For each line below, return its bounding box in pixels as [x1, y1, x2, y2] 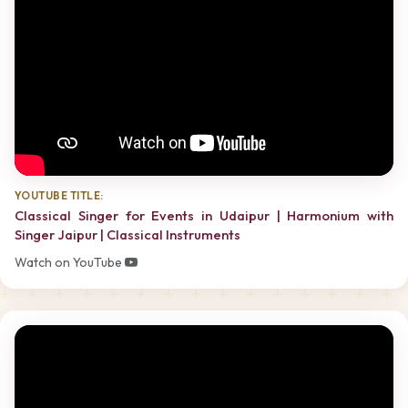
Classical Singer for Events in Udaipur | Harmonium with [15, 207, 393, 225]
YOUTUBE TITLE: [15, 188, 104, 202]
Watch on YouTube [15, 253, 125, 270]
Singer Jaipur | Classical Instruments [15, 226, 240, 244]
